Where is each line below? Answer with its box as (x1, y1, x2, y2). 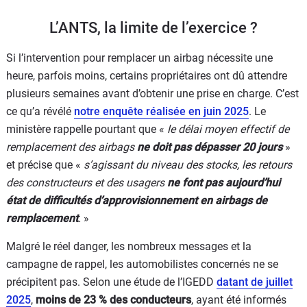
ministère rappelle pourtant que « (6, 122, 164, 136)
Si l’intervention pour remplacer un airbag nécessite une (6, 51, 273, 64)
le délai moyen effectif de (164, 122, 289, 136)
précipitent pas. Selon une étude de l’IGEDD (6, 275, 217, 288)
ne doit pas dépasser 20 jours (137, 140, 282, 153)
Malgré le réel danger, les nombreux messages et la (6, 239, 251, 253)
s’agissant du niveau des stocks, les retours (84, 158, 292, 171)
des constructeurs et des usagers (6, 175, 167, 189)
